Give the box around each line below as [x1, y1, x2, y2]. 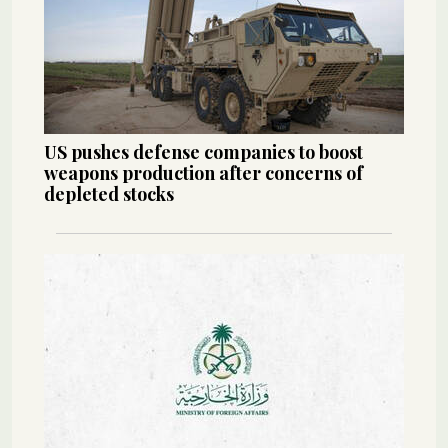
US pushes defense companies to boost [44, 140, 363, 165]
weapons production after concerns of [44, 161, 363, 186]
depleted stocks [44, 182, 174, 207]
